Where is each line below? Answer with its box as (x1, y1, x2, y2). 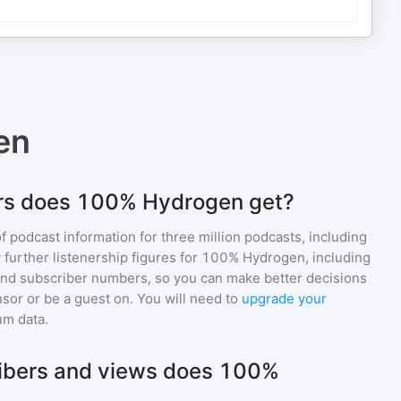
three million (161, 228, 241, 245)
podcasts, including (241, 228, 367, 245)
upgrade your (242, 290, 327, 307)
